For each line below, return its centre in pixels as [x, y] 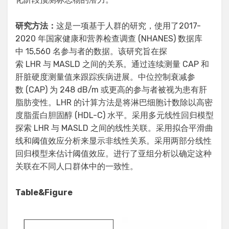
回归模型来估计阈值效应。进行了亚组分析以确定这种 [113, 154]
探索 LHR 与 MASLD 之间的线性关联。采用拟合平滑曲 [114, 128]
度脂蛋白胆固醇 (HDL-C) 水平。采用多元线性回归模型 [114, 116]
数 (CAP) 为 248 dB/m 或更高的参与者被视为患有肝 [111, 90]
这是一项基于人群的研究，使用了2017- [129, 26]
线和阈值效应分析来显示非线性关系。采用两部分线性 [113, 141]
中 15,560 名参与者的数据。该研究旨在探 [91, 52]
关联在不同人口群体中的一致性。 [77, 167]
